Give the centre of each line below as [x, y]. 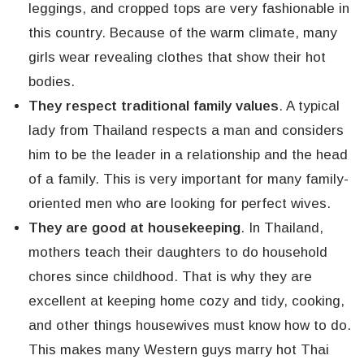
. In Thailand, [282, 227]
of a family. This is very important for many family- [188, 179]
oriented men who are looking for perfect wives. [180, 203]
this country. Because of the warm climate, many [183, 32]
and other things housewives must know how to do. [190, 325]
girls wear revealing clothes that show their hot [177, 57]
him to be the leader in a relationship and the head [188, 154]
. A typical [309, 106]
